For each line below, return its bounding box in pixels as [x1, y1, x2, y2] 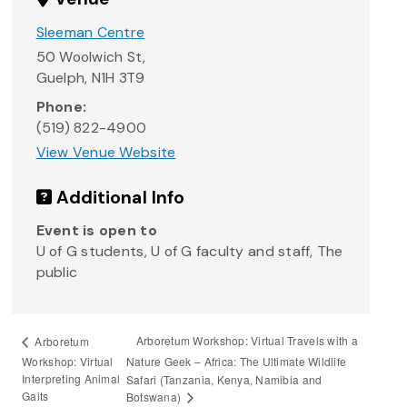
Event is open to [35, 220, 157, 240]
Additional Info [51, 185, 185, 209]
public [35, 262, 78, 282]
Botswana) [125, 388, 184, 404]
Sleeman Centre [35, 22, 145, 42]
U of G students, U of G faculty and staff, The [35, 241, 343, 261]
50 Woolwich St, [35, 47, 146, 67]
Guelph [35, 68, 85, 88]
